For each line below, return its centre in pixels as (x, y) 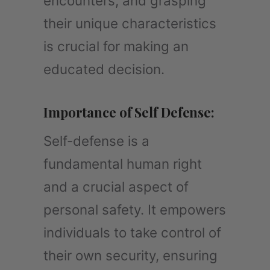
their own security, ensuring (130, 255)
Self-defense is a (96, 140)
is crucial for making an (116, 46)
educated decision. (104, 69)
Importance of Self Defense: (129, 112)
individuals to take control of (132, 232)
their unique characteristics (130, 23)
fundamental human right (123, 163)
